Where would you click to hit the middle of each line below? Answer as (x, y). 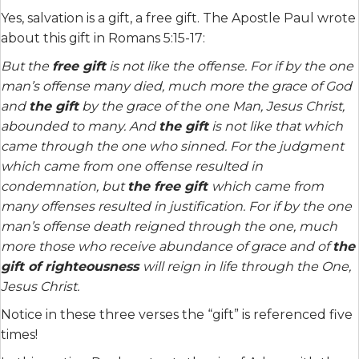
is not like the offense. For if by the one (230, 66)
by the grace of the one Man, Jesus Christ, (212, 106)
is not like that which (276, 126)
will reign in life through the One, (247, 266)
